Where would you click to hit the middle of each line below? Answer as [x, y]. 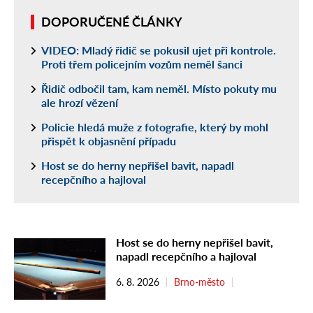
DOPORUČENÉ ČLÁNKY [112, 22]
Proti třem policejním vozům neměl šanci [142, 64]
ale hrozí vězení [80, 103]
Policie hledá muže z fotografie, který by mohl [155, 127]
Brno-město [199, 282]
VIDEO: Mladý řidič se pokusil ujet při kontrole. [159, 50]
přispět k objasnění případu [109, 141]
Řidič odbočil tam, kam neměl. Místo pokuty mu [159, 89]
